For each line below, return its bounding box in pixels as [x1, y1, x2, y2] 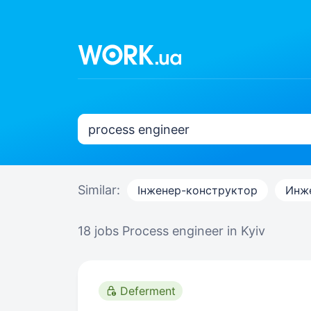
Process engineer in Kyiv [122, 224, 265, 238]
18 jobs [78, 224, 122, 238]
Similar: [78, 183, 120, 197]
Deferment [120, 284, 176, 298]
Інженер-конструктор [137, 183, 258, 197]
